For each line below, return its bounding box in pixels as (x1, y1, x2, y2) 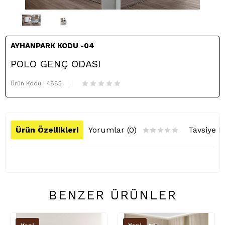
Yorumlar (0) (88, 125, 137, 135)
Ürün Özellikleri (16, 125, 78, 135)
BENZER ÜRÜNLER (48, 188, 177, 203)
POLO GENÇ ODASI (11, 58, 101, 70)
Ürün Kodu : (11, 80, 47, 87)
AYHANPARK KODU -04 (11, 41, 94, 51)
